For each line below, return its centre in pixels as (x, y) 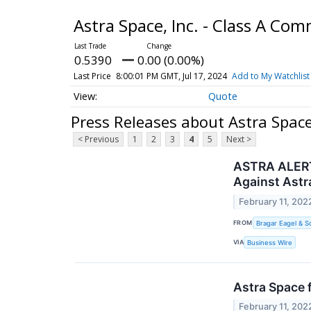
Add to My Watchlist (270, 76)
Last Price (92, 76)
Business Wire (270, 242)
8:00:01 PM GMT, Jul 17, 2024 (171, 76)
